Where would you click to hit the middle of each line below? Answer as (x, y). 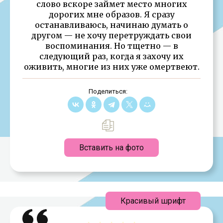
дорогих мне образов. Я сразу (111, 14)
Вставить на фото (111, 147)
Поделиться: (108, 91)
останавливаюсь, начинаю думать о (111, 25)
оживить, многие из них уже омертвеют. (111, 66)
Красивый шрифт (153, 201)
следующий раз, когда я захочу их (111, 56)
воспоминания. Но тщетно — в (111, 46)
